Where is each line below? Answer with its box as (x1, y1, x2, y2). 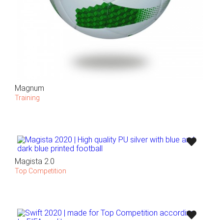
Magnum (15, 83, 44, 93)
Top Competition (15, 166, 66, 175)
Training (15, 93, 40, 102)
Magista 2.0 (15, 156, 55, 166)
